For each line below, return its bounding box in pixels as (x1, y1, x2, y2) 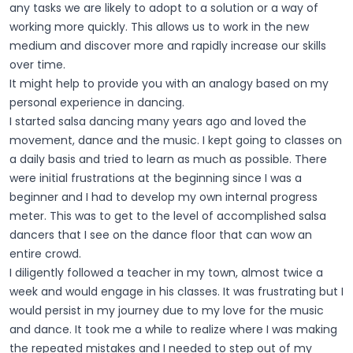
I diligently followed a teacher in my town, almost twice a (9, 264, 323, 281)
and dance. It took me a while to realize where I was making (9, 321, 337, 337)
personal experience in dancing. (9, 94, 184, 110)
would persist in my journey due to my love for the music (9, 302, 324, 318)
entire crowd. (9, 245, 81, 262)
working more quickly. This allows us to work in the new (9, 18, 309, 35)
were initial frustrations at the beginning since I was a (9, 169, 302, 186)
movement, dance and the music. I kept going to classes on (9, 132, 342, 148)
